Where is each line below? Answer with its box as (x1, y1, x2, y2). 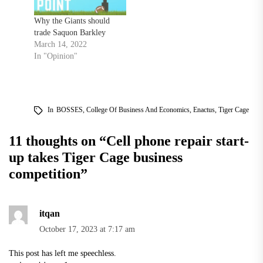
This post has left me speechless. (9, 248, 116, 258)
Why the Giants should (33, 16, 110, 26)
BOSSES (56, 106, 83, 114)
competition (9, 166, 80, 182)
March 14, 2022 (33, 40, 87, 49)
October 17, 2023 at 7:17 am (39, 225, 135, 234)
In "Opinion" (33, 52, 77, 61)
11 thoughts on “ (9, 133, 106, 149)
